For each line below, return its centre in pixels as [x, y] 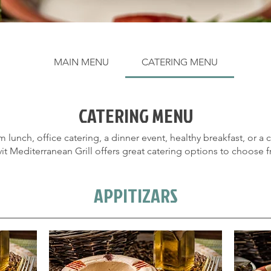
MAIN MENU [81, 62]
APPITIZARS [135, 195]
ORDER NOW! [135, 131]
